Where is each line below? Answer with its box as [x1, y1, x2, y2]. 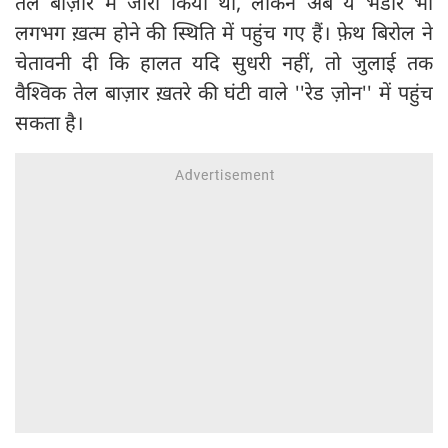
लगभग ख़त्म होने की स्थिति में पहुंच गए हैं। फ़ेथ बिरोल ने [15, 18, 433, 46]
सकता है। [15, 108, 84, 136]
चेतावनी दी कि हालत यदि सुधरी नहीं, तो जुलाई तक [15, 48, 433, 76]
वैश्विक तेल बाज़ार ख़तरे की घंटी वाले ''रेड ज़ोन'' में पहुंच [15, 78, 433, 106]
